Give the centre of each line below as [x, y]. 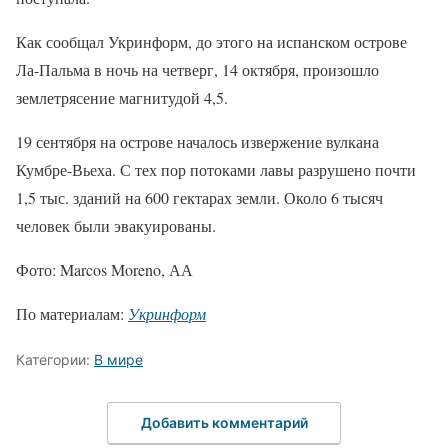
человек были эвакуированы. [116, 225]
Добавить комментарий [224, 422]
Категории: [55, 359]
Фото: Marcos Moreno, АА [104, 269]
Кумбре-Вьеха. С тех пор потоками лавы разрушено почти [216, 169]
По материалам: [72, 313]
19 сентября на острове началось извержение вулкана [197, 141]
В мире [118, 359]
